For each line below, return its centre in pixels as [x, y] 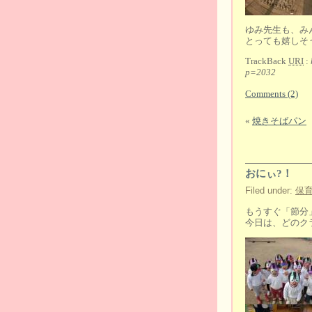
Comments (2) [272, 94]
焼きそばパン [279, 121]
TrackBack [267, 61]
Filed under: [270, 190]
